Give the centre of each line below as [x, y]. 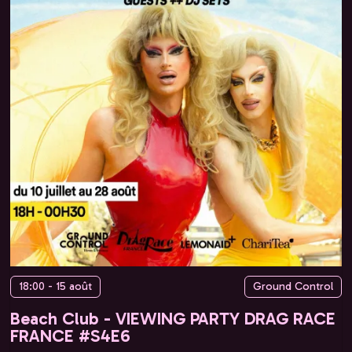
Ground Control [293, 286]
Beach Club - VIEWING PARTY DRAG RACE [173, 318]
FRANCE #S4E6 [70, 335]
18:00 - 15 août [55, 286]
